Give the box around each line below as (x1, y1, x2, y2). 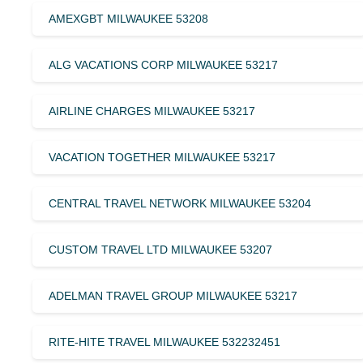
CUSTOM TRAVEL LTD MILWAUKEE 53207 (49, 242, 272, 256)
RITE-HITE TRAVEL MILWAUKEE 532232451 (49, 335, 280, 348)
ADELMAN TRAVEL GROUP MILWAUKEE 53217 (49, 288, 297, 302)
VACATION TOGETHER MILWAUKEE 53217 (49, 150, 275, 164)
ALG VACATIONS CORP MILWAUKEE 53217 (49, 58, 278, 71)
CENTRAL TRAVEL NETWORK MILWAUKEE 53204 (49, 196, 311, 210)
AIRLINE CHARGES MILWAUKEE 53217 (49, 104, 255, 117)
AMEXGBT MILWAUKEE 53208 (49, 11, 208, 25)
